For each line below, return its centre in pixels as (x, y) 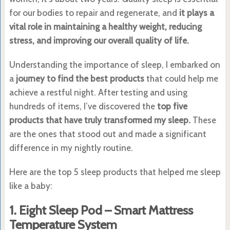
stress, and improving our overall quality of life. (99, 40)
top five (172, 106)
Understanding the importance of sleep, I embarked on (114, 64)
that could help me (181, 78)
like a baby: (31, 186)
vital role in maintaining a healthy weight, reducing (105, 26)
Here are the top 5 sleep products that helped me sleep (115, 172)
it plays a (196, 13)
